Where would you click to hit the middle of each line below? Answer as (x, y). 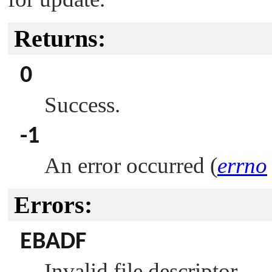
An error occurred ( (131, 166)
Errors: (53, 205)
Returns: (60, 39)
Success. (82, 105)
